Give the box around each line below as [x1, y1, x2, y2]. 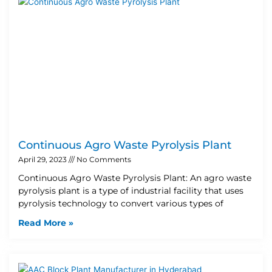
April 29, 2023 [18, 154, 69, 164]
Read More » [18, 217, 73, 228]
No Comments [75, 154, 131, 164]
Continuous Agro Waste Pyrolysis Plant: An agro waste [18, 172, 251, 183]
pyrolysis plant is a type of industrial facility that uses [18, 185, 243, 196]
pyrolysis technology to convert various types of [18, 197, 223, 209]
